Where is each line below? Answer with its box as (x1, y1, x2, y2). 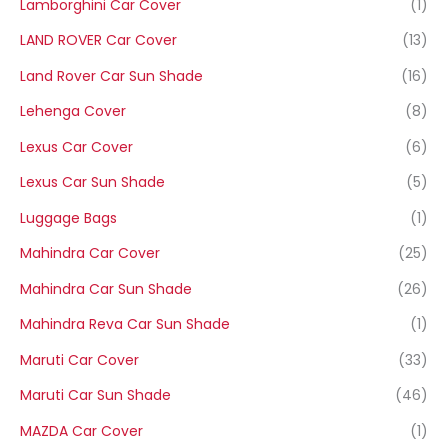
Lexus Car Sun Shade (20, 172, 165, 193)
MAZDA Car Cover (20, 420, 143, 441)
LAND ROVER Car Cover (20, 30, 177, 51)
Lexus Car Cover (20, 136, 133, 157)
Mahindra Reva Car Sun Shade (20, 314, 230, 335)
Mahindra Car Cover (20, 243, 160, 264)
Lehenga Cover (20, 101, 126, 122)
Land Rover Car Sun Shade (20, 65, 203, 86)
